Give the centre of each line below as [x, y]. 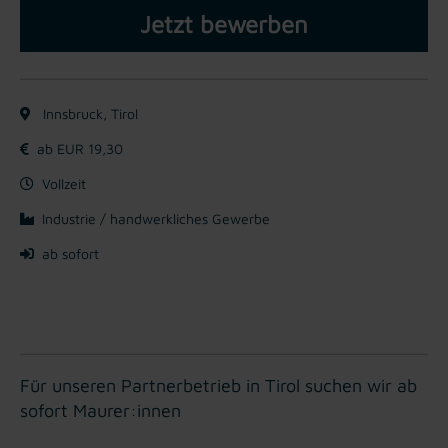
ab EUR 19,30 [80, 148]
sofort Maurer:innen [100, 410]
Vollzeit [64, 183]
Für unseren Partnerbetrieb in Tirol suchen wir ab [218, 385]
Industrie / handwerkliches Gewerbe [156, 218]
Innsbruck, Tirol [88, 113]
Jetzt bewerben [224, 23]
